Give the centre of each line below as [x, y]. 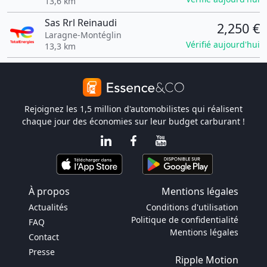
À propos [49, 191]
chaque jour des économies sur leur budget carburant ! [133, 121]
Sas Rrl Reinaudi [80, 23]
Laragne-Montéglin [83, 35]
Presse [42, 252]
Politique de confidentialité [185, 220]
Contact [44, 237]
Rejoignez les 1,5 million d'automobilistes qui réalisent [133, 109]
